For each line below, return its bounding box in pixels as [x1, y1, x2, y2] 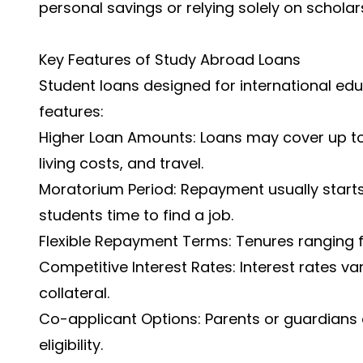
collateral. [39, 283, 109, 303]
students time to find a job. [39, 205, 233, 225]
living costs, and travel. [39, 153, 203, 173]
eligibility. [39, 335, 103, 355]
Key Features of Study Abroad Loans [39, 49, 301, 70]
